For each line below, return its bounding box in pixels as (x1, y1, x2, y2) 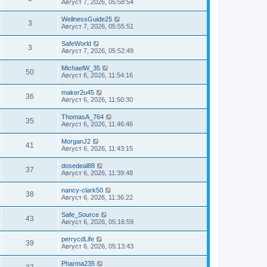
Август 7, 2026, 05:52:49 (61, 47, 133, 54)
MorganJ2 (61, 138, 91, 145)
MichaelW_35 (61, 64, 100, 72)
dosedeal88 (61, 162, 95, 169)
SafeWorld (61, 40, 91, 47)
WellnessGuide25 (61, 15, 112, 23)
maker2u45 (61, 89, 94, 96)
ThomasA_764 (61, 113, 104, 120)
